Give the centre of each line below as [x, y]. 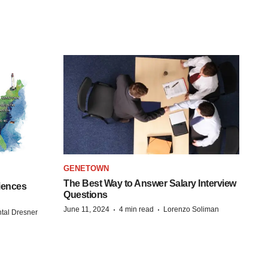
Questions [86, 194]
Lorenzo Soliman [191, 209]
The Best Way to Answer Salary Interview [150, 183]
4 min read [136, 209]
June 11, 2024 [86, 209]
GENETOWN [86, 168]
